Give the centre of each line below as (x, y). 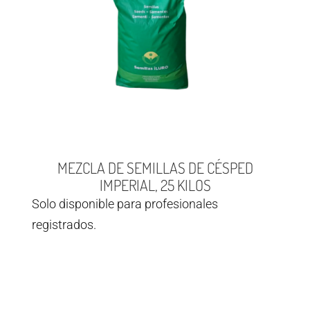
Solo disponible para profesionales (125, 204)
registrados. (64, 225)
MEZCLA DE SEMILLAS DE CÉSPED (155, 168)
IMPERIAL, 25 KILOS (155, 185)
